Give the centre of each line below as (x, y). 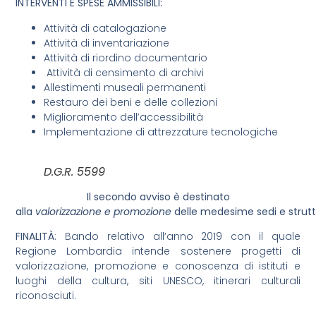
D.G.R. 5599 (75, 171)
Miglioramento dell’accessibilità (125, 117)
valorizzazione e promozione (104, 211)
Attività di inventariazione (107, 43)
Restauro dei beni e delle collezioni (132, 102)
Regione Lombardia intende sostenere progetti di (158, 251)
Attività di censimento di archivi (124, 72)
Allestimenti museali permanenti (125, 87)
